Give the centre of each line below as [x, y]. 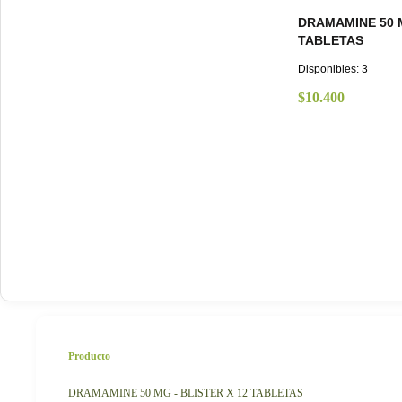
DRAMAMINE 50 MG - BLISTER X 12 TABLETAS [186, 393]
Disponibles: [330, 70]
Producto [89, 357]
